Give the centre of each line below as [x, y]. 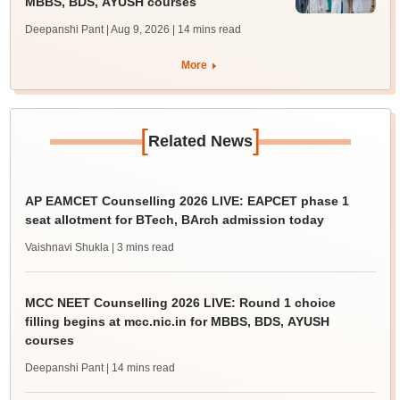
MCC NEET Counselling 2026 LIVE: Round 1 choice [180, 303]
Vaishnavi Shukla [67, 248]
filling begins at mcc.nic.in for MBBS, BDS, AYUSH [177, 322]
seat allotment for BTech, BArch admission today [174, 220]
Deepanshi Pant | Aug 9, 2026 [97, 30]
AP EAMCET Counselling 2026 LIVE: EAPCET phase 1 [187, 201]
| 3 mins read [142, 248]
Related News [200, 142]
